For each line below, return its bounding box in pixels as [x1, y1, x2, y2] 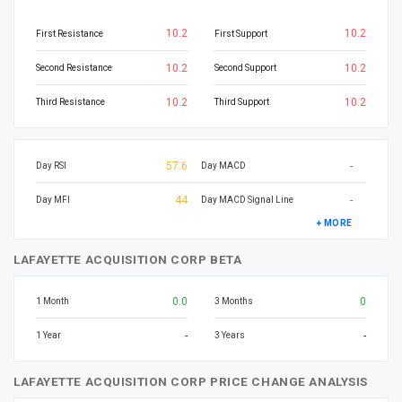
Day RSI [36, 161, 66, 171]
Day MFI [36, 195, 70, 205]
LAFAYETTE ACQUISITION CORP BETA [13, 251, 242, 267]
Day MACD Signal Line [201, 195, 293, 205]
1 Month [36, 296, 69, 307]
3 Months [214, 296, 253, 307]
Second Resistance [36, 63, 112, 74]
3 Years [214, 330, 245, 341]
